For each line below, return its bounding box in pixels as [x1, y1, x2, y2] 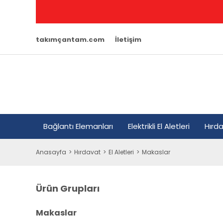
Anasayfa [36, 147, 66, 156]
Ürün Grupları [36, 182, 100, 195]
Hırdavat [74, 147, 101, 156]
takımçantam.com [36, 35, 105, 44]
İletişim [115, 35, 141, 44]
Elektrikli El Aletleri [128, 120, 190, 131]
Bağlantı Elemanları [43, 120, 113, 131]
